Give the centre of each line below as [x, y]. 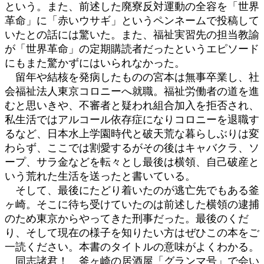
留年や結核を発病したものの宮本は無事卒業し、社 [132, 77]
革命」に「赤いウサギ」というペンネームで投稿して [132, 20]
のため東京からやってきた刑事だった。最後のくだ [127, 218]
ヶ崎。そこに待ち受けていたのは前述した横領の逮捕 [132, 204]
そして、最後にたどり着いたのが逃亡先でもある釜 [132, 190]
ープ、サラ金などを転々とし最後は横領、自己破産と [132, 162]
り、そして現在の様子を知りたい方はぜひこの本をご [132, 232]
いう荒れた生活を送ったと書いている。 [100, 176]
